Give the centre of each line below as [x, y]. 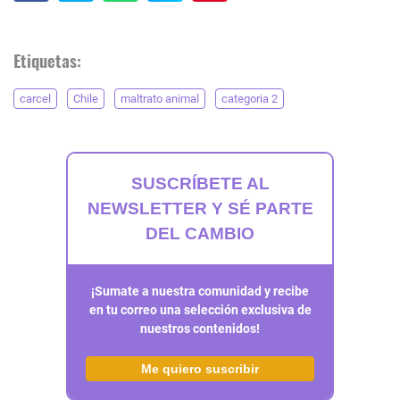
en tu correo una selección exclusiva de [200, 309]
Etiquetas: [47, 60]
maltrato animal [160, 98]
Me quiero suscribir [200, 368]
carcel [35, 98]
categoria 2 [250, 98]
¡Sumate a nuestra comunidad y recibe [200, 291]
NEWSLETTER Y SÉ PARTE [200, 208]
